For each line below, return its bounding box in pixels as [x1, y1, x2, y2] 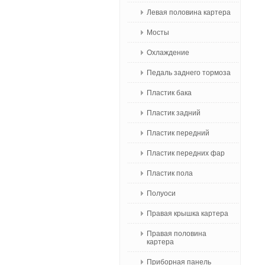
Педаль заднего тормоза [147, 69, 231, 77]
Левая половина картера [147, 8, 231, 17]
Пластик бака [147, 89, 192, 97]
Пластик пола [147, 169, 193, 177]
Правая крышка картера [147, 209, 228, 218]
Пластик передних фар [147, 149, 225, 157]
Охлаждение [147, 49, 189, 57]
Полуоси [147, 189, 176, 198]
